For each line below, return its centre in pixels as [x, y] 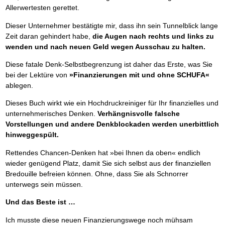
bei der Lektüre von [37, 75]
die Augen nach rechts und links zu [153, 36]
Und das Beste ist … [40, 202]
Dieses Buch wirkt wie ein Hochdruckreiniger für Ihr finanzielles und [112, 103]
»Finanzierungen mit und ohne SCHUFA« [139, 75]
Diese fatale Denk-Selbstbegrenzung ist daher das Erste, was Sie [109, 65]
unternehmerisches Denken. [51, 114]
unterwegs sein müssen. [44, 184]
